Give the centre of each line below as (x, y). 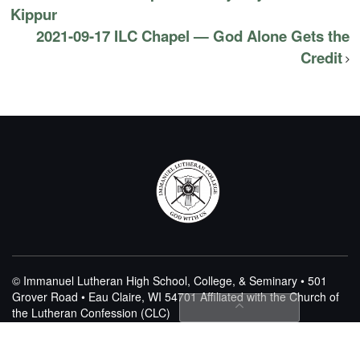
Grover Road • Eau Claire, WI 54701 (104, 297)
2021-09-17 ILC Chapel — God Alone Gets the (192, 36)
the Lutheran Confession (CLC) (91, 313)
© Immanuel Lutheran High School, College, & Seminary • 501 (170, 281)
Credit (321, 58)
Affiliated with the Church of (268, 297)
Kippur (34, 14)
